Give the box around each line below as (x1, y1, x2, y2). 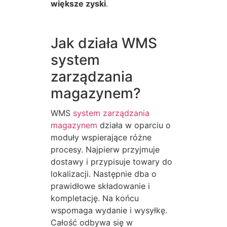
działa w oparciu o (97, 120, 171, 131)
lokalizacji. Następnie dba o (51, 169, 157, 179)
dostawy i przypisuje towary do (51, 157, 172, 167)
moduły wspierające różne (51, 132, 152, 143)
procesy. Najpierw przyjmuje (51, 144, 160, 155)
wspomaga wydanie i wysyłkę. (51, 205, 167, 216)
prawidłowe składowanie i (51, 181, 150, 192)
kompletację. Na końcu (51, 193, 139, 204)
